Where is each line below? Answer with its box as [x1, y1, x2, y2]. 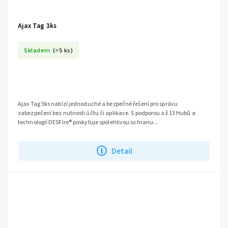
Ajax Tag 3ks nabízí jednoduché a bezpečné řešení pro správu [18, 100, 178, 109]
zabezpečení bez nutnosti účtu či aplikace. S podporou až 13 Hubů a [18, 109, 195, 118]
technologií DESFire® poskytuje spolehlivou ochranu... [18, 118, 158, 127]
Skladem [24, 45, 50, 55]
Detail [111, 145, 133, 157]
